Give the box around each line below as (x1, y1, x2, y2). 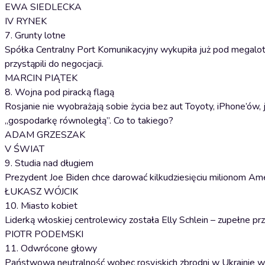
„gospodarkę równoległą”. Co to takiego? (5, 114, 173, 127)
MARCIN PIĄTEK (5, 72, 77, 85)
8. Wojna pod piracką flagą (5, 86, 114, 99)
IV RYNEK (5, 15, 47, 28)
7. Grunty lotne (5, 29, 66, 42)
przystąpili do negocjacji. (5, 57, 104, 70)
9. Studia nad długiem (5, 157, 93, 170)
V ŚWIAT (5, 143, 44, 156)
